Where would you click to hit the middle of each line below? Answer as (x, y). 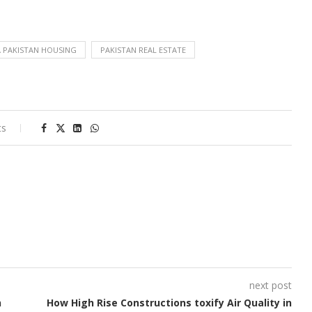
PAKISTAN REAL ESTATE (143, 50)
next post (270, 286)
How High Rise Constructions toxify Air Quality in (169, 303)
